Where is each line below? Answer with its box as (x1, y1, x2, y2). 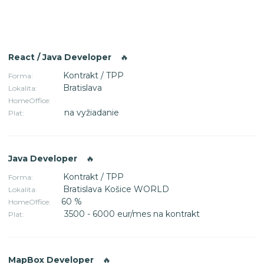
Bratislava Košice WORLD (63, 183, 169, 194)
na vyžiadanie (64, 107, 119, 118)
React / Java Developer (8, 51, 114, 62)
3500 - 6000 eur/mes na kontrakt (64, 208, 200, 219)
